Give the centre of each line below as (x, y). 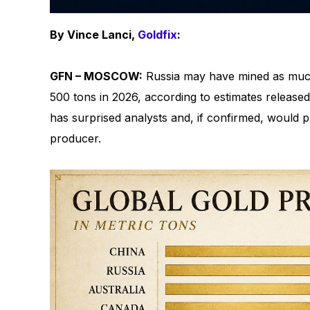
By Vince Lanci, (94, 35)
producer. (75, 139)
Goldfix (157, 35)
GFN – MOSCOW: (96, 76)
